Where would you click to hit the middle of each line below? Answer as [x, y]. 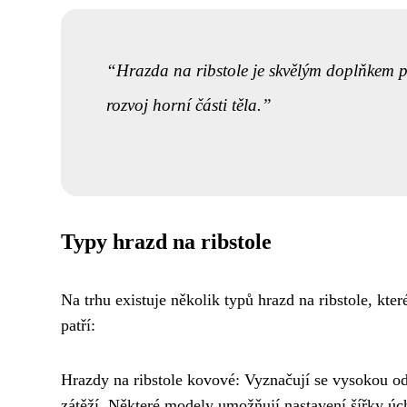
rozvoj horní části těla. [184, 105]
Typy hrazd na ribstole [166, 242]
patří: [78, 326]
